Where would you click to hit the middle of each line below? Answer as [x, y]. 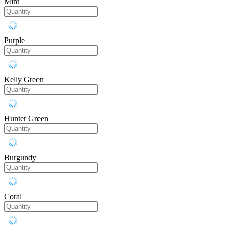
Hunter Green [26, 119]
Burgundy [20, 158]
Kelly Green [24, 80]
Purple [14, 41]
